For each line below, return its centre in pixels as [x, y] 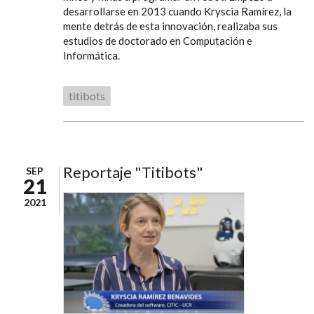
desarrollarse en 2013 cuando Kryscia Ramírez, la [177, 11]
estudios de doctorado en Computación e [158, 40]
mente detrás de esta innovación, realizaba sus [170, 26]
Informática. [91, 55]
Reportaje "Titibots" [133, 172]
